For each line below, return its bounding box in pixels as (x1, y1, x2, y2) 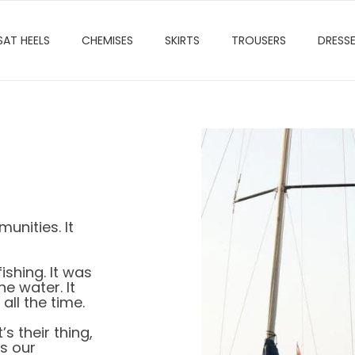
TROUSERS (231, 32, 286, 48)
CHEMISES (81, 32, 133, 48)
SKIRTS (164, 32, 200, 48)
